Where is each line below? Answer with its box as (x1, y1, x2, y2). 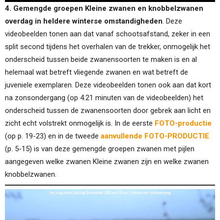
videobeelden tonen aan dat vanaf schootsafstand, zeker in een (5, 29, 210, 39)
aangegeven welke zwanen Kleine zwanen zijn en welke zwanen (5, 157, 209, 166)
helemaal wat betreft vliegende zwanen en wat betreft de (5, 68, 188, 77)
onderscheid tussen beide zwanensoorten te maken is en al (5, 55, 197, 64)
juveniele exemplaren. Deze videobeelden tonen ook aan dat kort (5, 81, 211, 90)
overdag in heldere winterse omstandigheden (5, 17, 163, 26)
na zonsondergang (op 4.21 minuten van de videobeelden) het (5, 93, 203, 103)
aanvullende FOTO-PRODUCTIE (101, 132, 209, 141)
